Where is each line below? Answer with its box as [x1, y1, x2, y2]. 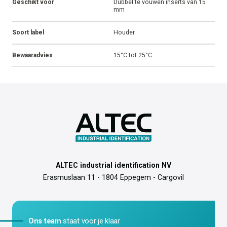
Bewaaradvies [12, 51, 53, 59]
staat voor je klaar [61, 216, 120, 225]
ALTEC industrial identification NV [56, 161, 171, 170]
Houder [113, 28, 135, 36]
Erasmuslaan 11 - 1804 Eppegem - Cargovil [43, 173, 184, 182]
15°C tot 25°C [113, 51, 152, 59]
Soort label [12, 28, 44, 36]
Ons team [28, 216, 61, 225]
